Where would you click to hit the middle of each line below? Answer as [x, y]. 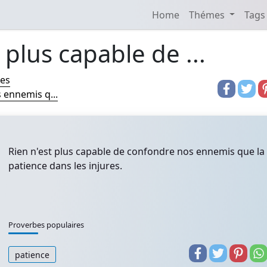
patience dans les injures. [65, 166]
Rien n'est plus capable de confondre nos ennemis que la [136, 151]
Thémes [208, 15]
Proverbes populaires [46, 225]
